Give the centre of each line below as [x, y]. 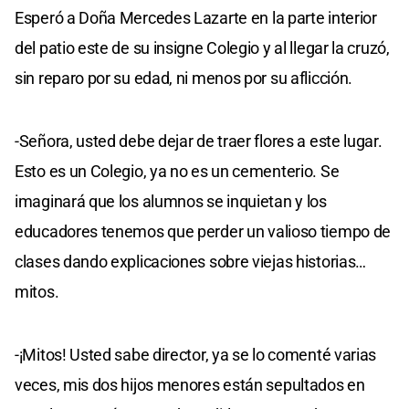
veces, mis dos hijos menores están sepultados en [190, 384]
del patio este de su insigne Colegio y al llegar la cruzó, [202, 47]
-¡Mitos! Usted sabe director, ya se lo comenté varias [196, 354]
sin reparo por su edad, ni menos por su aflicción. [184, 78]
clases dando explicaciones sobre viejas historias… [191, 261]
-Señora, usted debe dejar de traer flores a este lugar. [199, 141]
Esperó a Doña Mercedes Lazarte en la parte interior [196, 17]
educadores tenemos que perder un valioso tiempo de [203, 231]
